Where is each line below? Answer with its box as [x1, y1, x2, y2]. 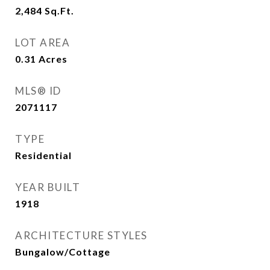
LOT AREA [15, 36, 70, 49]
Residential [15, 149, 72, 161]
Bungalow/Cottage [15, 246, 110, 257]
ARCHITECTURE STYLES [15, 229, 148, 242]
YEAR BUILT [15, 181, 80, 193]
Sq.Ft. [45, 5, 74, 16]
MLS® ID [15, 84, 61, 97]
